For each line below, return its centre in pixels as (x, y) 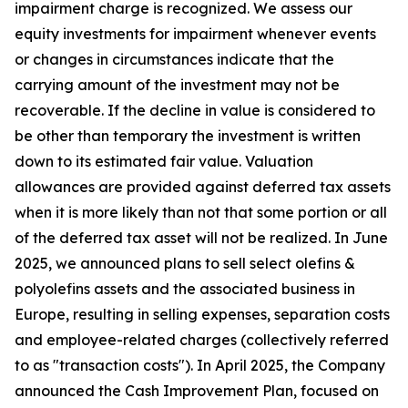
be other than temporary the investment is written (188, 136)
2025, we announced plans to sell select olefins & (185, 263)
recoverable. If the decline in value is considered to (195, 110)
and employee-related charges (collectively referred (202, 340)
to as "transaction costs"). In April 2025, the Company (200, 365)
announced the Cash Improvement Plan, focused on (197, 391)
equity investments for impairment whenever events (195, 34)
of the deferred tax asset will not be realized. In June (201, 238)
